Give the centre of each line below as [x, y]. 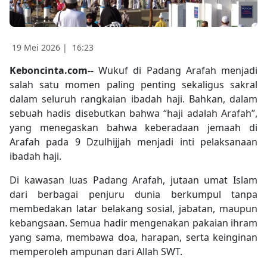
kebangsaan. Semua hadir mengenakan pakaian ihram [133, 223]
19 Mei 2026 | [41, 48]
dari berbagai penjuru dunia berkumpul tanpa [133, 195]
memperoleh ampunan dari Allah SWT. [96, 252]
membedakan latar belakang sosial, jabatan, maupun [133, 209]
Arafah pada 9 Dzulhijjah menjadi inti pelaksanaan [133, 142]
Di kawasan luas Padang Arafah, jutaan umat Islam [133, 180]
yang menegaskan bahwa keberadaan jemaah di [133, 128]
